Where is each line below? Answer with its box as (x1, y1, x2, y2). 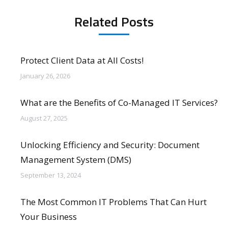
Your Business (20, 211, 77, 222)
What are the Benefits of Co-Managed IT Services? (20, 97, 218, 108)
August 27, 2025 (20, 113, 68, 123)
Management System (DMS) (20, 154, 131, 165)
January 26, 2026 (20, 71, 70, 80)
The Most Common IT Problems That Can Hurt (20, 196, 207, 208)
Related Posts (74, 12, 154, 32)
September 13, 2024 (20, 170, 81, 180)
